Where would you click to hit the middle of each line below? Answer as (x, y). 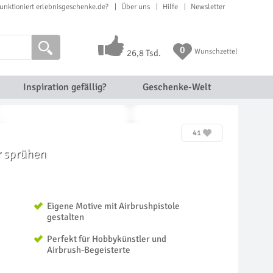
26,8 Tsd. (144, 53)
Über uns (136, 7)
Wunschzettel (215, 51)
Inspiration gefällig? (64, 87)
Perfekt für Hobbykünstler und (107, 239)
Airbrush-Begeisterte (89, 250)
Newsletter (208, 7)
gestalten (66, 217)
